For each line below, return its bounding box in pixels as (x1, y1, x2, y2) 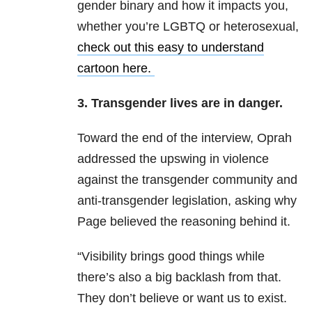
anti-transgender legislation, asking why (77, 194, 297, 208)
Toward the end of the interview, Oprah (77, 131, 292, 146)
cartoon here (77, 61, 148, 76)
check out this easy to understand (77, 40, 264, 55)
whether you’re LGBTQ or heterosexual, (77, 19, 299, 34)
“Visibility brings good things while (77, 249, 265, 264)
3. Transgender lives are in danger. (77, 96, 286, 111)
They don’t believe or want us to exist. (77, 291, 287, 306)
